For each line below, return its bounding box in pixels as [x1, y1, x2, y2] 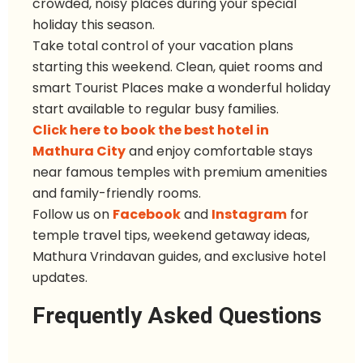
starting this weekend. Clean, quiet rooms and [32, 58, 322, 77]
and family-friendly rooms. [32, 184, 201, 203]
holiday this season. [32, 15, 155, 35]
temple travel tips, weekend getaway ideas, [32, 226, 310, 246]
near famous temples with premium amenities [32, 163, 327, 182]
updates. [32, 268, 88, 288]
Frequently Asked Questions [32, 302, 322, 330]
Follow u [32, 205, 83, 224]
